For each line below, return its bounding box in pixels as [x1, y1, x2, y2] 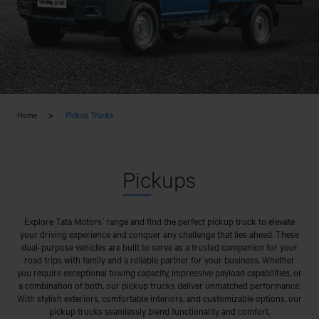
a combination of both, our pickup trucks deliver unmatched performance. [18, 280, 300, 291]
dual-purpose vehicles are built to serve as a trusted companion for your [21, 241, 298, 253]
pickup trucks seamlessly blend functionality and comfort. [48, 305, 270, 317]
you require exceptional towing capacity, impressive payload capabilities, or [16, 267, 302, 278]
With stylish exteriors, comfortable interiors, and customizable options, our [16, 293, 302, 304]
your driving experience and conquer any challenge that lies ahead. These [19, 229, 299, 240]
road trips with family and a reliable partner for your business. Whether [23, 254, 295, 266]
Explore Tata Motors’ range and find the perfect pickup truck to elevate [23, 216, 295, 227]
